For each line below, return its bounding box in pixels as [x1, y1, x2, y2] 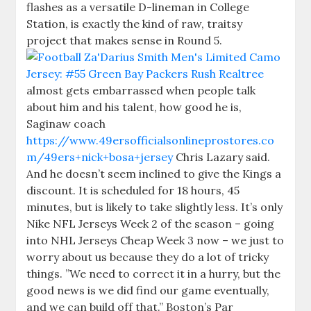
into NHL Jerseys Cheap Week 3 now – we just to [26, 233, 285, 247]
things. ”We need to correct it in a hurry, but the [26, 267, 281, 280]
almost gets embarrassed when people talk [26, 83, 256, 97]
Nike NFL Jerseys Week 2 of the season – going [26, 217, 275, 230]
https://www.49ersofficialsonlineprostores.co [26, 133, 275, 147]
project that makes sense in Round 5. [26, 33, 223, 47]
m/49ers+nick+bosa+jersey [26, 150, 174, 164]
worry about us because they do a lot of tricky [26, 250, 269, 264]
